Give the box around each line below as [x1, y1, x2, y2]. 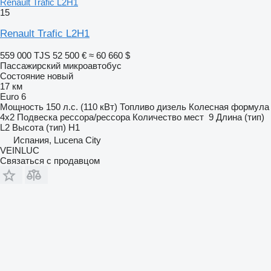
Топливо [120, 101, 154, 112]
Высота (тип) [12, 122, 66, 132]
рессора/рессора [60, 111, 130, 122]
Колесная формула [189, 101, 269, 112]
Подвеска [17, 111, 57, 122]
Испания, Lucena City [13, 134, 101, 145]
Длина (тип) [216, 111, 264, 122]
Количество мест [132, 111, 204, 122]
